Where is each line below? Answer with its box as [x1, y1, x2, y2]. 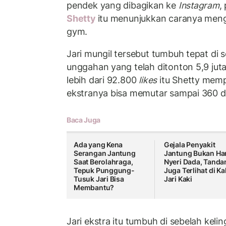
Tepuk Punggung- [74, 166, 135, 175]
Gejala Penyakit [163, 140, 215, 149]
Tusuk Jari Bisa [74, 175, 124, 184]
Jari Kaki [163, 175, 192, 184]
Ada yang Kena [74, 140, 123, 149]
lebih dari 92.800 [67, 74, 139, 85]
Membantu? [74, 183, 115, 192]
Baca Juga [67, 116, 100, 125]
